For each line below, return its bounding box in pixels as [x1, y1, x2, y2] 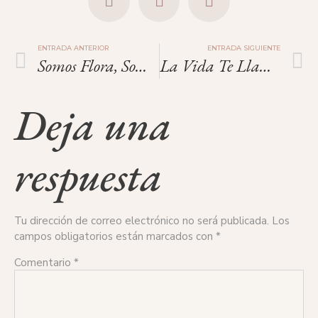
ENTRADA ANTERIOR [38, 44, 109, 53]
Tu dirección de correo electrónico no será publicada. [14, 214, 269, 229]
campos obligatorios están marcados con [14, 229, 216, 244]
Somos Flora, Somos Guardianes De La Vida [136, 55, 147, 77]
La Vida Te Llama [259, 55, 271, 77]
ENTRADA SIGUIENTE [207, 44, 280, 53]
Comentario [14, 256, 74, 270]
